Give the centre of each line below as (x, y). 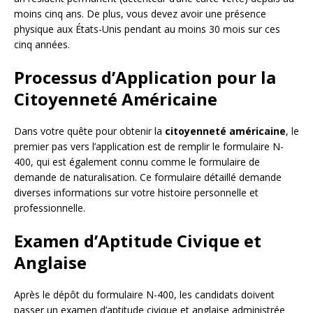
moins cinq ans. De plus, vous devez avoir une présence (140, 13)
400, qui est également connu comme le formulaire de (137, 161)
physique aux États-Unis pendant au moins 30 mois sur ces (147, 29)
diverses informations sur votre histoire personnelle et (136, 192)
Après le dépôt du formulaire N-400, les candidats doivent (144, 294)
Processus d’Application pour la (145, 77)
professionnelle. (50, 208)
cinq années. (42, 44)
